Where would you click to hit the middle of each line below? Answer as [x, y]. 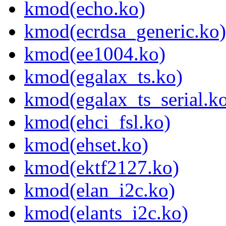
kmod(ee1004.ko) [95, 54]
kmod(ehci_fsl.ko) [97, 122]
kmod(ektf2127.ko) [102, 167]
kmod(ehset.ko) [86, 145]
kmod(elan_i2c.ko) [100, 190]
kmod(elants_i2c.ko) [106, 213]
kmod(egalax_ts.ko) [103, 77]
